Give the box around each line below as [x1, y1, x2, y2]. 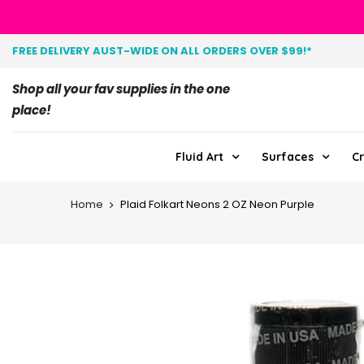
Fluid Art [175, 149, 223, 164]
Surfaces [261, 149, 314, 164]
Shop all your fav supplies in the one [12, 80, 230, 97]
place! [12, 102, 51, 119]
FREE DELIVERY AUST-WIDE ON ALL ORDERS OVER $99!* [12, 43, 312, 58]
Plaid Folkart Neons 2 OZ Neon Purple [120, 197, 314, 212]
